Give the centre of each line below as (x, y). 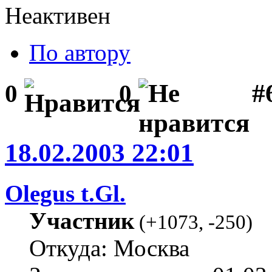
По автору (80, 53)
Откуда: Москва (109, 248)
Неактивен (58, 16)
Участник (82, 221)
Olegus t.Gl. (65, 194)
